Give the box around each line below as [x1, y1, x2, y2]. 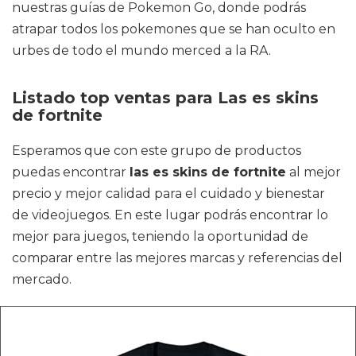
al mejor [286, 164, 341, 180]
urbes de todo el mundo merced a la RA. [12, 43, 271, 58]
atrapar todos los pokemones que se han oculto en [12, 21, 335, 37]
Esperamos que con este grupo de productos [12, 143, 301, 158]
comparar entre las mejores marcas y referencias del [12, 250, 342, 265]
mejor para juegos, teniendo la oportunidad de [12, 229, 308, 244]
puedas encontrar [12, 164, 130, 180]
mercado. [12, 272, 72, 287]
